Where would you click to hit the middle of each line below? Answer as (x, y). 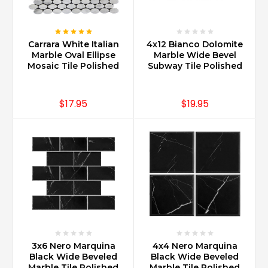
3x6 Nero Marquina (73, 246)
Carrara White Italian (73, 44)
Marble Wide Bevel (195, 55)
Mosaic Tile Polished (73, 66)
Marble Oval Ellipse (73, 55)
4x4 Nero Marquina (195, 246)
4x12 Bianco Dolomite (195, 44)
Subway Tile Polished (195, 66)
